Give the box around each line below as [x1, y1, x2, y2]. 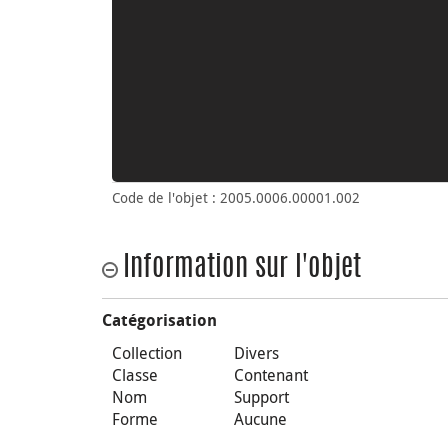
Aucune [234, 408, 288, 430]
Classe [112, 364, 158, 386]
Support [234, 386, 290, 408]
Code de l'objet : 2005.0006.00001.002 [112, 188, 360, 207]
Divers [234, 342, 280, 364]
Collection [112, 342, 182, 364]
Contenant [234, 364, 309, 386]
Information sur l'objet [123, 255, 361, 283]
